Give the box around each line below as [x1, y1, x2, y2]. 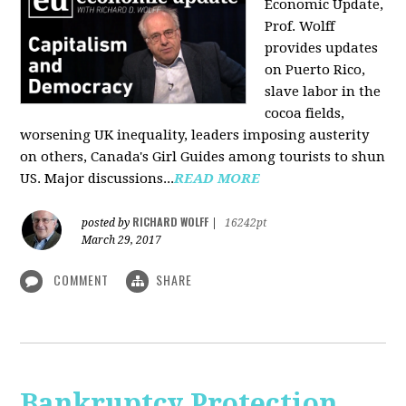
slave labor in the [265, 82, 382, 100]
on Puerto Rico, [265, 61, 366, 78]
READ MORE [174, 169, 261, 187]
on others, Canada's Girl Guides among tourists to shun [20, 148, 386, 165]
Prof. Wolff [265, 17, 335, 34]
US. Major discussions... [20, 169, 175, 187]
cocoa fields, [265, 104, 345, 121]
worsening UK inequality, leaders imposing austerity [20, 126, 370, 143]
